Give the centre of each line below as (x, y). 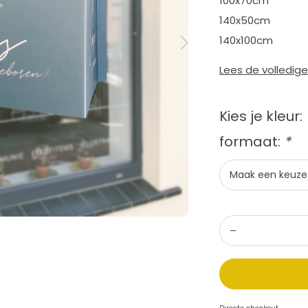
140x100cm (246, 40)
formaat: (252, 142)
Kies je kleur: (261, 116)
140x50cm (245, 20)
